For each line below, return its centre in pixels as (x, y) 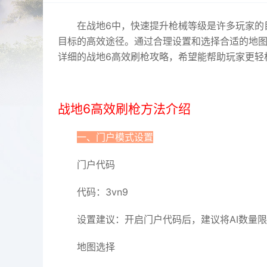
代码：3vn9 (103, 192)
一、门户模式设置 (115, 137)
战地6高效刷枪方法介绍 (124, 109)
